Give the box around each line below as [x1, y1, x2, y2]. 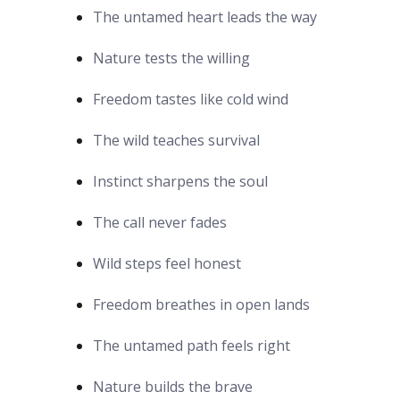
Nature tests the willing [93, 47, 250, 68]
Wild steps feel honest [93, 253, 241, 273]
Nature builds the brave [93, 376, 253, 396]
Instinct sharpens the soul [93, 171, 268, 191]
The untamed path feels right [93, 335, 290, 355]
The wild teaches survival [93, 129, 260, 150]
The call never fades [93, 212, 227, 232]
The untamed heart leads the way [93, 6, 317, 27]
